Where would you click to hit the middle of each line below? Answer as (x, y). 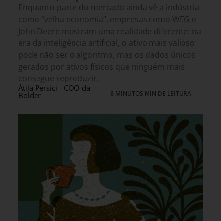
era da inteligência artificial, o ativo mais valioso (107, 43)
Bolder (30, 95)
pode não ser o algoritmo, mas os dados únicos (107, 55)
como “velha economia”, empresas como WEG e (107, 19)
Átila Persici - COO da (54, 88)
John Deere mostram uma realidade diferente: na (110, 31)
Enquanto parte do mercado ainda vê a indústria (109, 7)
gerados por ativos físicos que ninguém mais (101, 66)
